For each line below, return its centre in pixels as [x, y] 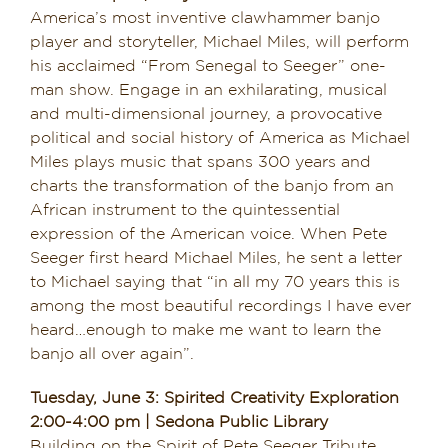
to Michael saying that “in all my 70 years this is [214, 282]
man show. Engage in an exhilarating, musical [208, 90]
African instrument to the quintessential [184, 210]
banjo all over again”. [111, 354]
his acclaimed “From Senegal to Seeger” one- [207, 66]
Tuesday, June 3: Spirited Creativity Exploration [214, 398]
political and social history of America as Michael [219, 138]
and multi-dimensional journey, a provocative [205, 114]
